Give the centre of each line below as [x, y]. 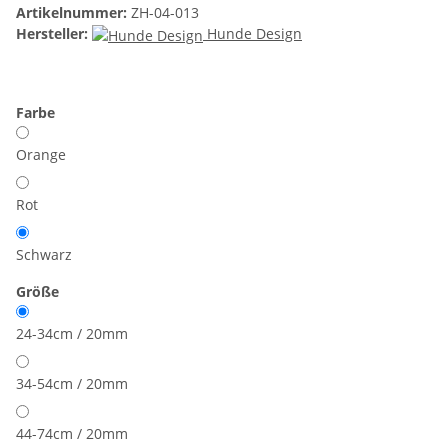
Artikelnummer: [73, 13]
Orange [41, 154]
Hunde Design [254, 34]
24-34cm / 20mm [72, 333]
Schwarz [44, 254]
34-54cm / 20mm [72, 383]
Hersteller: [52, 34]
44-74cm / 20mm [72, 433]
